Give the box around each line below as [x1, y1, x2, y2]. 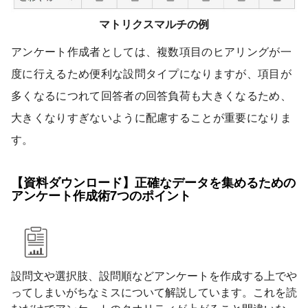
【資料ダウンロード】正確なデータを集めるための [11, 173, 296, 192]
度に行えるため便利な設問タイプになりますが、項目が [11, 65, 291, 82]
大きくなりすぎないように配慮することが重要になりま [11, 109, 291, 126]
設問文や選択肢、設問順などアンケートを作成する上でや [11, 267, 297, 284]
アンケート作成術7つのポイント [11, 186, 191, 205]
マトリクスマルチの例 [99, 16, 209, 32]
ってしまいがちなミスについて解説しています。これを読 [11, 284, 297, 300]
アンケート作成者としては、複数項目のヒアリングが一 [11, 43, 291, 60]
